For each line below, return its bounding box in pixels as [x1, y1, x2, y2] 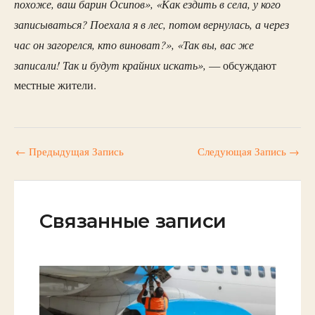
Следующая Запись [198, 144, 289, 158]
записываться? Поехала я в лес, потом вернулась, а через [14, 16, 289, 32]
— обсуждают [206, 58, 276, 74]
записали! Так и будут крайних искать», [14, 57, 206, 73]
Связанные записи [39, 210, 227, 233]
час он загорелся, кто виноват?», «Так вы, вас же [14, 37, 254, 53]
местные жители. [14, 77, 96, 94]
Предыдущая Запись [26, 144, 124, 158]
